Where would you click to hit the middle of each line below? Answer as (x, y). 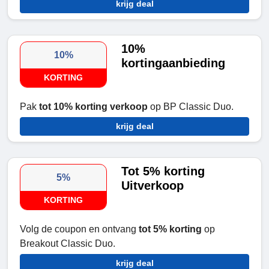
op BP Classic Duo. (191, 107)
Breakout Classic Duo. (68, 244)
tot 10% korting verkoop (93, 107)
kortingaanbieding (174, 63)
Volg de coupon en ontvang (79, 229)
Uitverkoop (153, 186)
